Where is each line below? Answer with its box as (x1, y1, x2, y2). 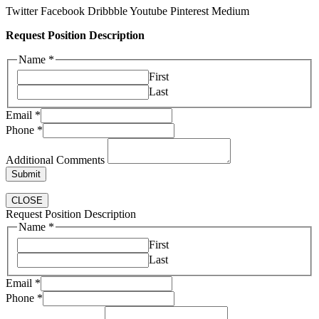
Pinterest (170, 4, 209, 17)
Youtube (130, 4, 167, 17)
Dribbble (88, 4, 127, 17)
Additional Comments (6, 154, 108, 167)
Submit (11, 169, 41, 180)
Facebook (41, 4, 85, 17)
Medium (211, 4, 249, 17)
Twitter (6, 4, 38, 17)
